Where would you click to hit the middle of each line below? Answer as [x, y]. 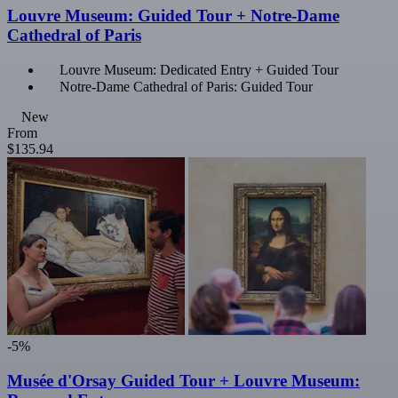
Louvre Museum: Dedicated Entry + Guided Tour [199, 70]
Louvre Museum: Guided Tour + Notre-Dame [173, 15]
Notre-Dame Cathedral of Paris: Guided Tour [186, 87]
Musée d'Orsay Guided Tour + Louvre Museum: [183, 381]
